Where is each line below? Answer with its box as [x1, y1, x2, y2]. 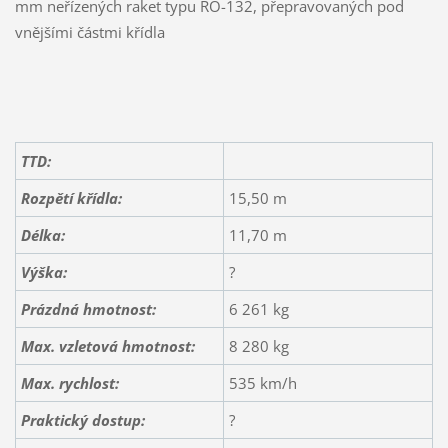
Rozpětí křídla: [20, 187, 122, 208]
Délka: [20, 224, 65, 245]
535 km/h [228, 372, 297, 393]
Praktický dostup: [20, 409, 145, 430]
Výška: [20, 261, 67, 282]
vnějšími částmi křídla [14, 22, 165, 43]
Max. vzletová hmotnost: [20, 335, 195, 356]
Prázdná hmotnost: [20, 298, 156, 319]
